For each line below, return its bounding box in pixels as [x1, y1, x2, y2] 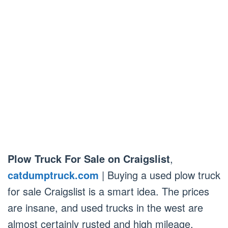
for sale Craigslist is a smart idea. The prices [8, 183, 209, 198]
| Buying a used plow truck [99, 167, 220, 182]
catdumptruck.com [8, 167, 99, 182]
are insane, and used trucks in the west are [8, 199, 203, 215]
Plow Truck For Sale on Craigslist [8, 151, 170, 166]
